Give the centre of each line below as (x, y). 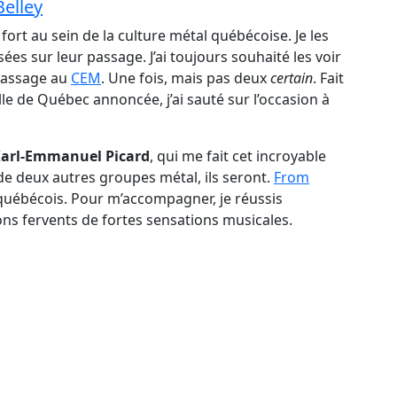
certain (292, 78)
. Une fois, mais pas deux (186, 78)
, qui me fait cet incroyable (238, 156)
